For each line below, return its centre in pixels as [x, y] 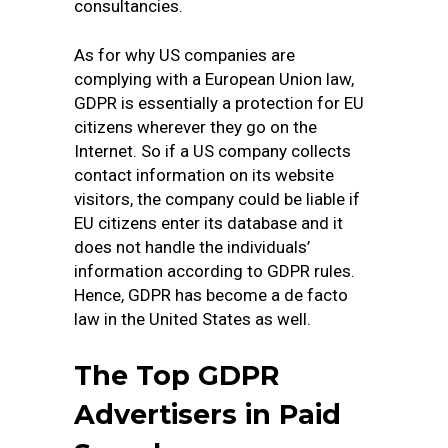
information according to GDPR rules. [214, 271]
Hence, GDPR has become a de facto [211, 295]
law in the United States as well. [192, 319]
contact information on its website [204, 175]
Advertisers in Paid [207, 414]
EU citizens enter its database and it [208, 223]
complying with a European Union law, [214, 79]
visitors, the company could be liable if [217, 199]
